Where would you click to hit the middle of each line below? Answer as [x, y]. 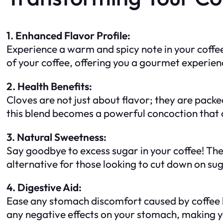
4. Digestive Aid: [44, 187]
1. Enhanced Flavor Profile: [68, 35]
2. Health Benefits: [49, 86]
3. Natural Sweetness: [56, 137]
